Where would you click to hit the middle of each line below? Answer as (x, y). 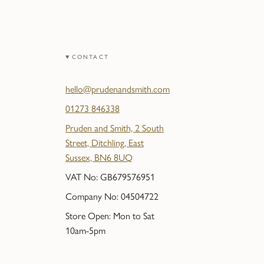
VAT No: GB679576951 (110, 177)
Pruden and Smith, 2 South (114, 128)
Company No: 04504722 (112, 197)
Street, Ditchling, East (104, 143)
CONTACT (90, 57)
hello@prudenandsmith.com (117, 90)
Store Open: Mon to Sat (110, 216)
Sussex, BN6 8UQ (99, 158)
